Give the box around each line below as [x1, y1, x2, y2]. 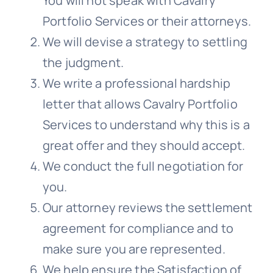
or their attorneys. [144, 13, 252, 30]
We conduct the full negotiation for [42, 158, 244, 175]
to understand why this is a [94, 116, 250, 133]
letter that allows [42, 96, 144, 113]
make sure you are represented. [42, 241, 225, 258]
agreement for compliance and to [42, 220, 233, 237]
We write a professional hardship [42, 75, 231, 92]
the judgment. [42, 54, 124, 71]
